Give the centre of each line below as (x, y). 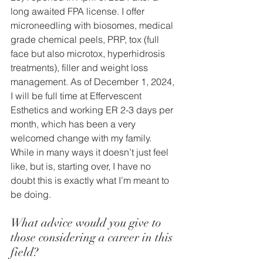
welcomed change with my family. (82, 138)
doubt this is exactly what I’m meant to (91, 181)
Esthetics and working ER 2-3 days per (93, 110)
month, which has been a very (74, 124)
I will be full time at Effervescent (77, 96)
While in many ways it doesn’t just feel (91, 152)
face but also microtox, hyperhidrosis (89, 54)
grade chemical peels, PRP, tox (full (86, 40)
